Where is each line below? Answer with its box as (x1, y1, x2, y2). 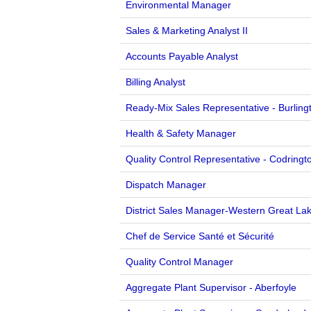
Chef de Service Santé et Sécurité (126, 230, 274, 242)
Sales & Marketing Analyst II (126, 25, 248, 36)
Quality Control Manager (126, 256, 233, 267)
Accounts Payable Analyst (126, 51, 238, 62)
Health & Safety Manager (126, 128, 236, 139)
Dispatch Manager (126, 179, 206, 190)
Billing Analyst (126, 76, 185, 87)
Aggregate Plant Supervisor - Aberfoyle (126, 282, 296, 293)
